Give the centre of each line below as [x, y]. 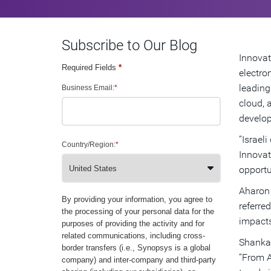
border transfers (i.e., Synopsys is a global [136, 248]
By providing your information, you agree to [137, 199]
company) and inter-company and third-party [139, 260]
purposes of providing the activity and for [133, 224]
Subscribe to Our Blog [129, 45]
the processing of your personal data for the [138, 211]
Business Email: [88, 88]
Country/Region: [89, 145]
